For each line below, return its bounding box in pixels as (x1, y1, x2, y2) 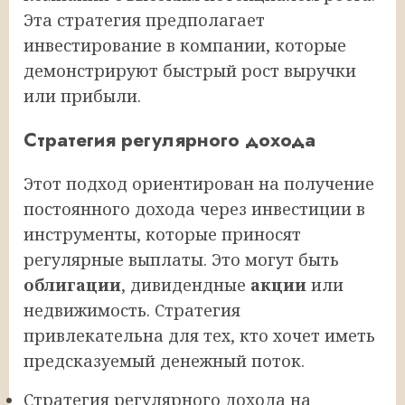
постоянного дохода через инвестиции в (24, 198, 365, 221)
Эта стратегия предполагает (24, 9, 265, 32)
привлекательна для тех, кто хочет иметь (24, 325, 375, 347)
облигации (24, 274, 121, 297)
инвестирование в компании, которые (24, 34, 346, 57)
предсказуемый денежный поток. (24, 350, 305, 372)
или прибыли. (24, 85, 141, 108)
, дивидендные (121, 274, 250, 297)
